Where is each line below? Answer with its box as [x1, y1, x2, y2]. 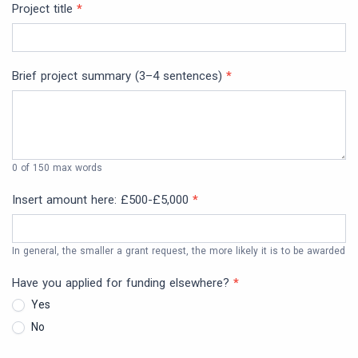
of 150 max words [18, 161, 102, 173]
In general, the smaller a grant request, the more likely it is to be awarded [12, 245, 345, 257]
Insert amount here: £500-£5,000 [12, 192, 193, 207]
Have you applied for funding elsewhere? [12, 275, 233, 290]
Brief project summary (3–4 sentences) [12, 68, 226, 83]
